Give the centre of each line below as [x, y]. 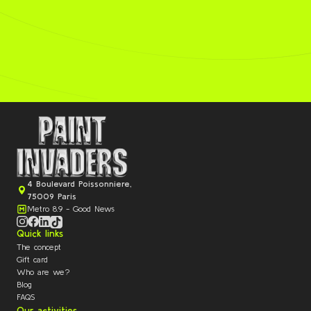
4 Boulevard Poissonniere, [79, 184]
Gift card [32, 260]
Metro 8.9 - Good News [71, 209]
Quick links [40, 234]
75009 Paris [52, 197]
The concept [39, 247]
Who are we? [43, 272]
